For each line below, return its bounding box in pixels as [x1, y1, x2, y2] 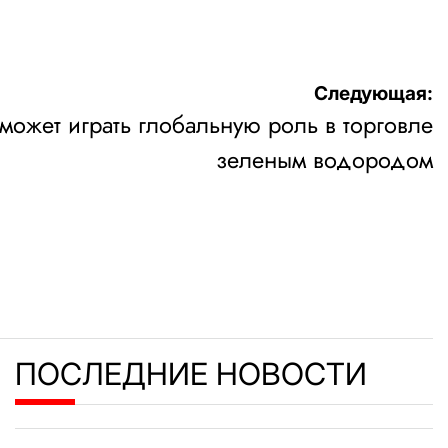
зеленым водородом [216, 142, 433, 177]
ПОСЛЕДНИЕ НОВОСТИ [15, 354, 367, 392]
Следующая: [314, 81, 433, 105]
